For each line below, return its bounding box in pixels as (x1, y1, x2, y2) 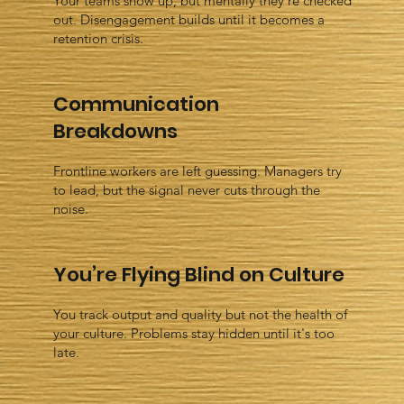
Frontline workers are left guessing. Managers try (52, 162, 342, 180)
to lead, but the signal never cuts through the (52, 181, 320, 199)
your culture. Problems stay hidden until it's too (52, 325, 335, 343)
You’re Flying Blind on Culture (52, 261, 344, 289)
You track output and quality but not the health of (52, 306, 347, 324)
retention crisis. (52, 30, 143, 48)
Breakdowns (52, 117, 178, 146)
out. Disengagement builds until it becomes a (52, 11, 325, 29)
